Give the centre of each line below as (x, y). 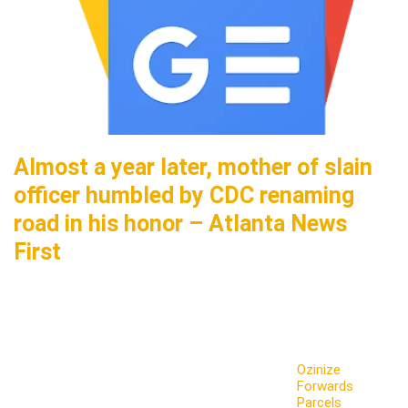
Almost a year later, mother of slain (193, 167)
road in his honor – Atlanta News (180, 224)
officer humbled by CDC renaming (184, 195)
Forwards (326, 386)
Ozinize (319, 370)
